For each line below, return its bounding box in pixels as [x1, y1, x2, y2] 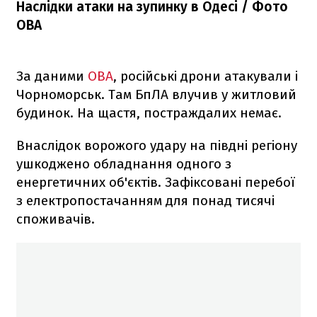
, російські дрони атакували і [113, 67, 298, 84]
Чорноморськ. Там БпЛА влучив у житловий [16, 86, 296, 103]
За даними [16, 67, 88, 84]
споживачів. [16, 210, 95, 227]
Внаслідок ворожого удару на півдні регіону [16, 137, 297, 154]
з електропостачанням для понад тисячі [16, 192, 275, 209]
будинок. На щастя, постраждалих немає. [16, 104, 282, 121]
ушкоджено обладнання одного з [16, 155, 231, 172]
